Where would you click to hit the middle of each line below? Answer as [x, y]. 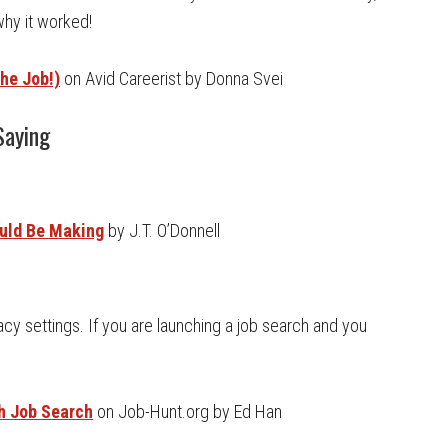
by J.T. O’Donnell [164, 230]
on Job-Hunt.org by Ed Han [187, 411]
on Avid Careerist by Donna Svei [171, 78]
